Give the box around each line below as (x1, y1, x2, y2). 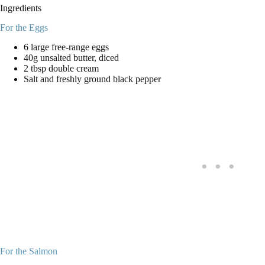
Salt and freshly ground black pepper (24, 74, 161, 85)
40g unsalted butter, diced (24, 53, 119, 63)
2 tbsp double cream (24, 63, 99, 74)
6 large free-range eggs (24, 42, 109, 53)
